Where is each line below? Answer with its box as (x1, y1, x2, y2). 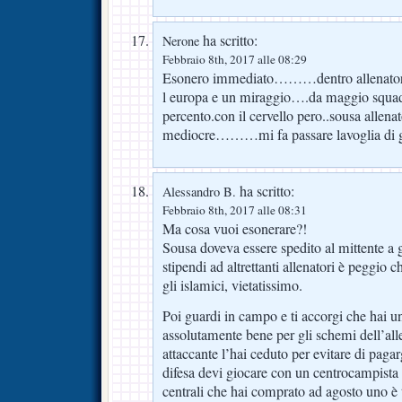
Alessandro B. (162, 182, 236, 200)
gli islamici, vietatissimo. (162, 275, 302, 295)
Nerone (162, 31, 199, 49)
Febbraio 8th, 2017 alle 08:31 (162, 201, 307, 218)
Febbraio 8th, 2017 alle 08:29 (162, 50, 307, 67)
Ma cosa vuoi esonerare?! (162, 218, 307, 239)
